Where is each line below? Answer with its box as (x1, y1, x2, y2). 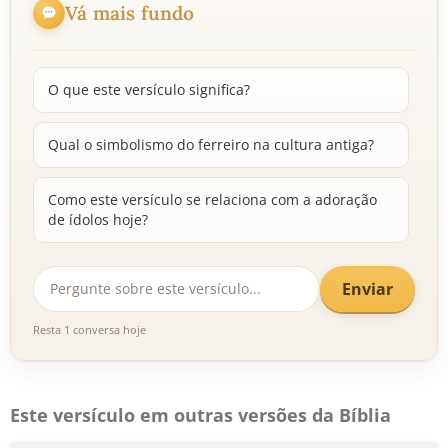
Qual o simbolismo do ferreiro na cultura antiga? (48, 135, 374, 154)
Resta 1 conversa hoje (33, 322, 146, 337)
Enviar (342, 277, 393, 300)
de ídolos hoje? (48, 210, 148, 229)
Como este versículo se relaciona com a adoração (48, 190, 377, 209)
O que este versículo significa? (48, 80, 250, 99)
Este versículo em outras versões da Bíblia (10, 403, 391, 427)
